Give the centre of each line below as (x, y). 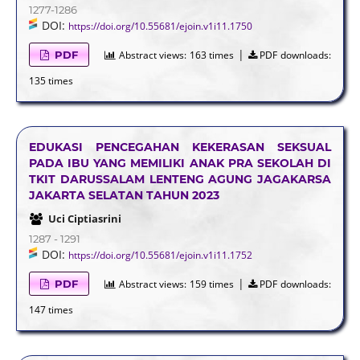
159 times (212, 284)
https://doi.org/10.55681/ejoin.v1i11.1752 (160, 255)
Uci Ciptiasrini (84, 218)
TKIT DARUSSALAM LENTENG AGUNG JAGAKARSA (180, 179)
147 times (51, 309)
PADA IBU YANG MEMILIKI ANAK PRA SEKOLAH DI (180, 163)
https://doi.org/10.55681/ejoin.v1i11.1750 (160, 26)
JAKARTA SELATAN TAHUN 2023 (124, 195)
